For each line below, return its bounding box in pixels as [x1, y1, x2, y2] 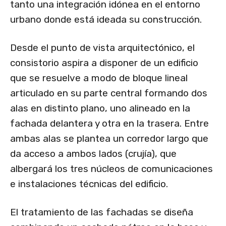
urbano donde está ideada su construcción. [10, 14, 202, 26]
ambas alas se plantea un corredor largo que [10, 133, 208, 145]
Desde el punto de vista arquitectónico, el [10, 42, 195, 54]
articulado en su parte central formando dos [10, 87, 207, 99]
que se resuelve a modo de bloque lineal [10, 72, 188, 84]
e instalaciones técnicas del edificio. [10, 178, 168, 190]
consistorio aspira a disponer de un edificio [10, 57, 198, 69]
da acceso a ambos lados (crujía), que [10, 148, 177, 160]
